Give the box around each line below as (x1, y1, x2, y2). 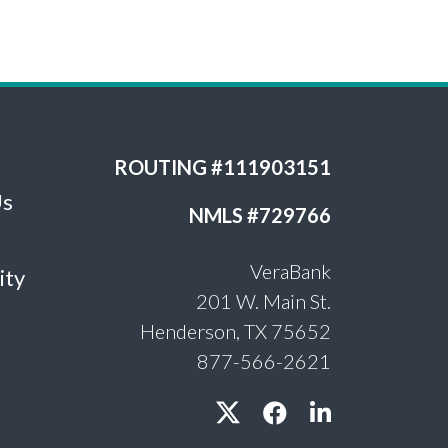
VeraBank (250, 258, 331, 283)
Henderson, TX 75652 (140, 318, 331, 343)
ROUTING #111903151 (114, 154, 331, 179)
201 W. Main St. (196, 288, 331, 313)
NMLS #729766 (189, 202, 331, 227)
